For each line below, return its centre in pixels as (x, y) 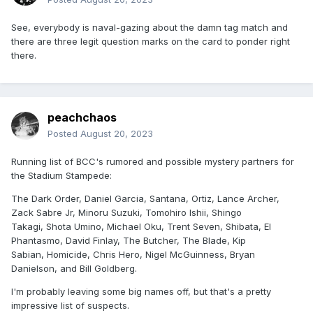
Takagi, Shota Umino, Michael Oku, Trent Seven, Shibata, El (141, 227)
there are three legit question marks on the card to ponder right (151, 42)
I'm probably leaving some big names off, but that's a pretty (141, 292)
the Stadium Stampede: (61, 176)
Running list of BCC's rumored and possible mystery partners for (153, 162)
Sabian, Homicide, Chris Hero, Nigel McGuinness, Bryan (133, 255)
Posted (64, 134)
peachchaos (82, 118)
